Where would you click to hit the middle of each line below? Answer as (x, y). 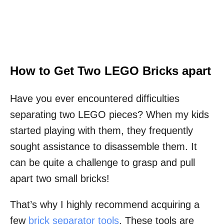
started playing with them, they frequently (101, 131)
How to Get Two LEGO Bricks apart (110, 71)
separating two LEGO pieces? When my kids (109, 115)
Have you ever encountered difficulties (95, 99)
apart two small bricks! (61, 179)
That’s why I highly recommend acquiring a (105, 205)
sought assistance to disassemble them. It (103, 147)
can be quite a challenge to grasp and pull (102, 163)
